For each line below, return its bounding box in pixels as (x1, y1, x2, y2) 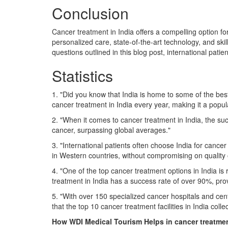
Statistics (52, 65, 117, 87)
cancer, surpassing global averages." (52, 125, 170, 135)
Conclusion (52, 2, 129, 24)
